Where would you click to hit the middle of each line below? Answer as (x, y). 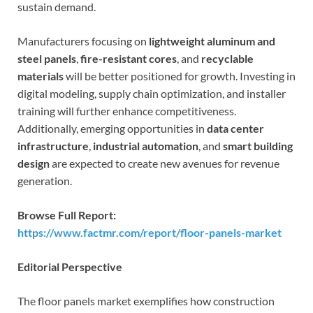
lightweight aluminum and (212, 41)
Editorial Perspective (70, 266)
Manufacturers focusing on (83, 41)
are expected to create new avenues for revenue (165, 163)
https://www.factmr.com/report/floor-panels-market (150, 232)
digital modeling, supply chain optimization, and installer (152, 93)
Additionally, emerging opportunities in (112, 128)
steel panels (47, 58)
